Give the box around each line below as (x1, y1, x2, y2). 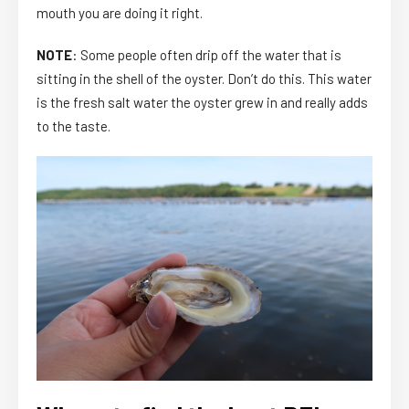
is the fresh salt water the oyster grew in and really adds (37, 94, 368, 111)
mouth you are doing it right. (37, 5, 203, 22)
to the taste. (37, 118, 110, 135)
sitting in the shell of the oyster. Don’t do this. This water (37, 70, 372, 88)
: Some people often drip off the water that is (72, 47, 341, 64)
